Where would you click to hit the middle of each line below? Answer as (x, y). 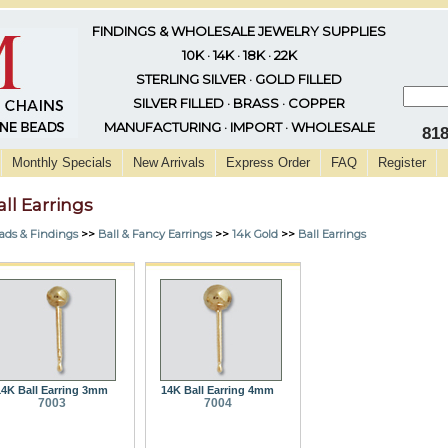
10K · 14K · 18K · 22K (239, 55)
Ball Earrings (332, 233)
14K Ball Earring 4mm (217, 389)
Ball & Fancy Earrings (155, 233)
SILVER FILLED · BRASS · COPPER (239, 103)
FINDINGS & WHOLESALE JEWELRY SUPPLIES (239, 31)
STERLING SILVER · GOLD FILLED (239, 79)
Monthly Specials (62, 162)
